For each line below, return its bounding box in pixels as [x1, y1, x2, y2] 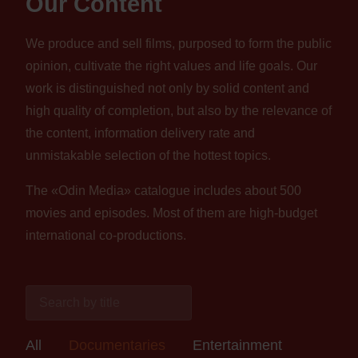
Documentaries [69, 337, 165, 354]
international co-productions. [26, 229, 186, 243]
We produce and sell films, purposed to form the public [26, 37, 332, 51]
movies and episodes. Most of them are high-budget [26, 206, 317, 221]
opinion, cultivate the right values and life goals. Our [26, 59, 317, 74]
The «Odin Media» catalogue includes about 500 [26, 184, 301, 198]
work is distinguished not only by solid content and [26, 82, 309, 96]
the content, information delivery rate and [26, 126, 255, 141]
